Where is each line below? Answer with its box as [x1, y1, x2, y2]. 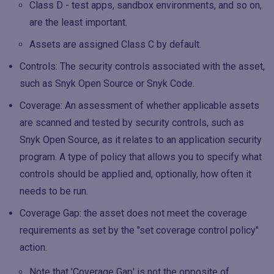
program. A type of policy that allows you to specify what [20, 151, 262, 163]
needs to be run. [20, 185, 88, 197]
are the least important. [29, 17, 127, 28]
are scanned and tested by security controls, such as [20, 117, 244, 128]
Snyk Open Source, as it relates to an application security [20, 134, 262, 146]
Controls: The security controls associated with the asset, [20, 61, 265, 72]
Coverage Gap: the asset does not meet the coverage [20, 207, 247, 219]
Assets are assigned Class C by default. [29, 39, 201, 50]
